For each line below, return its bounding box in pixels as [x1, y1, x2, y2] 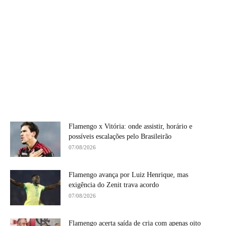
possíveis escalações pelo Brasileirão [69, 132, 172, 140]
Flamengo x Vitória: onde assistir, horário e [69, 122, 192, 130]
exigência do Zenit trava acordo [69, 181, 159, 189]
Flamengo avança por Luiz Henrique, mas [69, 171, 188, 179]
